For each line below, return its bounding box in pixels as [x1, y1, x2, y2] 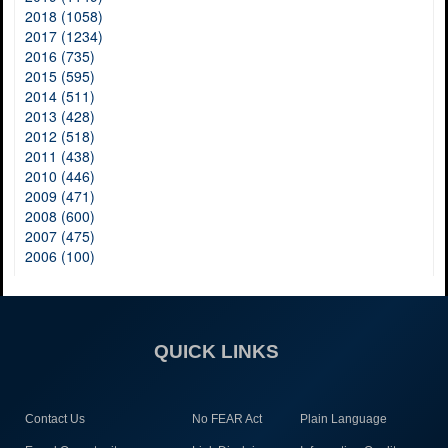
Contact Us [24, 412, 85, 426]
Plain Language [299, 412, 387, 426]
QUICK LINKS [154, 341, 279, 362]
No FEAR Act [191, 412, 262, 426]
